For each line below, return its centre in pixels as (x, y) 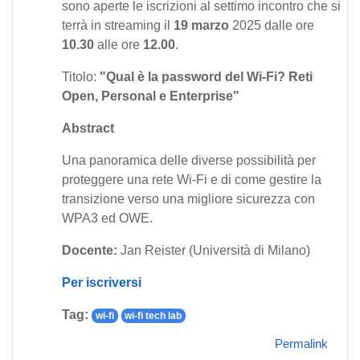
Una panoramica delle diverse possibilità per (189, 160)
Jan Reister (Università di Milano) (214, 250)
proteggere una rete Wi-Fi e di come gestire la (192, 179)
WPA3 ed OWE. (107, 218)
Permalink (301, 344)
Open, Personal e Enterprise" (151, 96)
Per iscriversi (102, 282)
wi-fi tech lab (153, 315)
